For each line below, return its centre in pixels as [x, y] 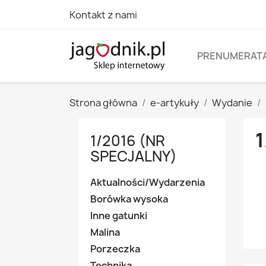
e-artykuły [175, 103]
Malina [105, 232]
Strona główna [103, 103]
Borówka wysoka [129, 199]
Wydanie [232, 103]
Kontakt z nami [103, 15]
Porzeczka [115, 249]
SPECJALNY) [134, 156]
